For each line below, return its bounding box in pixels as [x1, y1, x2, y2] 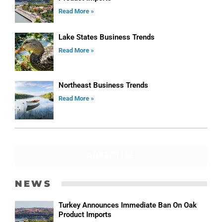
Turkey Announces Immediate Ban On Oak [58, 200, 197, 210]
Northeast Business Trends [58, 81, 148, 90]
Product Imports [58, 210, 111, 219]
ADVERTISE [86, 150, 136, 160]
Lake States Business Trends [58, 32, 155, 42]
